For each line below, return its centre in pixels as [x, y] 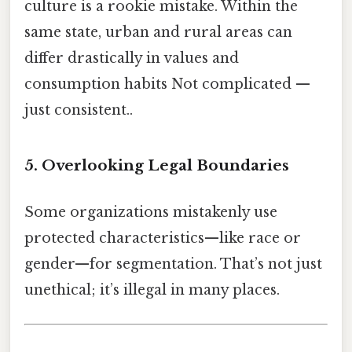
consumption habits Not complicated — [167, 84]
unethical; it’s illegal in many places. [152, 290]
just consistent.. [79, 110]
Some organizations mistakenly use [151, 213]
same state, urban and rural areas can [158, 33]
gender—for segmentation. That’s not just [173, 264]
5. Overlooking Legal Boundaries [157, 165]
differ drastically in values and [132, 59]
